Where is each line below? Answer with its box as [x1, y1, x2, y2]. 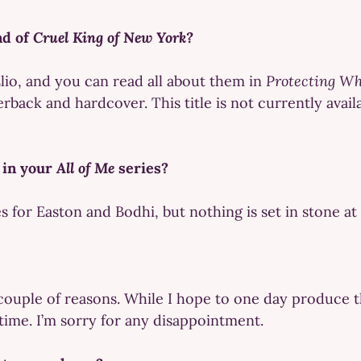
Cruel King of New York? [29, 27, 193, 47]
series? [114, 158, 168, 177]
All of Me [56, 158, 114, 177]
